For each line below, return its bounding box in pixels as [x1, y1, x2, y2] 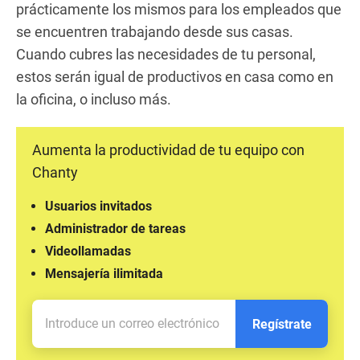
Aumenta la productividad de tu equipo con [32, 141, 305, 158]
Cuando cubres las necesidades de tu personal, [16, 45, 316, 63]
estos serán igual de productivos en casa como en [16, 67, 333, 85]
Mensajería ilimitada [45, 265, 163, 281]
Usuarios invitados [45, 198, 152, 214]
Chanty [32, 163, 78, 181]
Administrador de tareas [45, 220, 186, 236]
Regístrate [252, 316, 312, 332]
